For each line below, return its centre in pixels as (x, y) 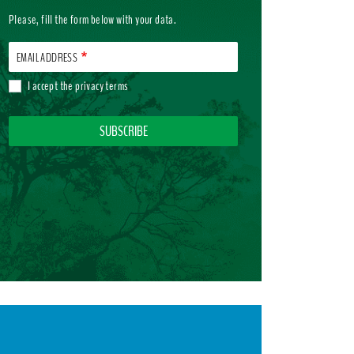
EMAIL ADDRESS (47, 58)
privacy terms (102, 87)
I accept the (52, 87)
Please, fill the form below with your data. (93, 20)
